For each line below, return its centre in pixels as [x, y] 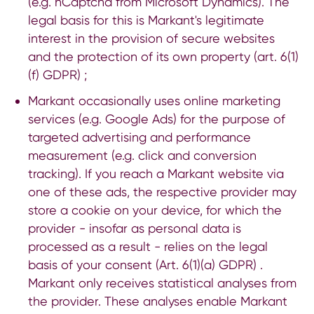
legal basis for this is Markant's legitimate [146, 20]
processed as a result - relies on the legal [148, 246]
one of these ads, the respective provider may [162, 191]
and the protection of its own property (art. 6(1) [163, 56]
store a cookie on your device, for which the [155, 210]
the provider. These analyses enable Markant [157, 301]
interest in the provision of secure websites [151, 38]
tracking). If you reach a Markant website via [156, 173]
